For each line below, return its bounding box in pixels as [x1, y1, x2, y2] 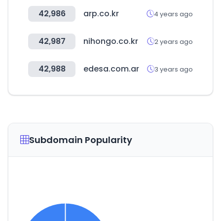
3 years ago [154, 64, 193, 74]
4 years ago [154, 9, 193, 19]
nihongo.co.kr [83, 36, 138, 47]
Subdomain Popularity [29, 134, 132, 146]
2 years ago [154, 37, 193, 46]
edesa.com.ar [83, 63, 139, 74]
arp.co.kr [83, 8, 119, 19]
